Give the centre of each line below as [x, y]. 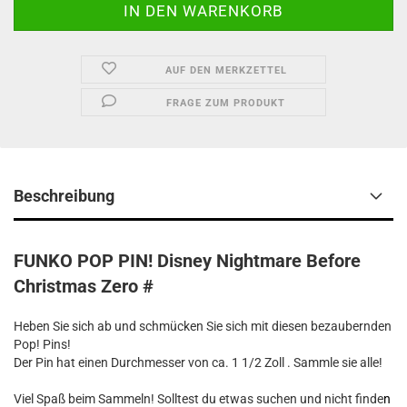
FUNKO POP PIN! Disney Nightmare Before [187, 261]
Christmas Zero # [84, 286]
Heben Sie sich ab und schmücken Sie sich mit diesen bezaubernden [203, 326]
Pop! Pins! [42, 344]
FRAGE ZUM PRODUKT [226, 103]
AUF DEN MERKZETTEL [226, 70]
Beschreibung [64, 196]
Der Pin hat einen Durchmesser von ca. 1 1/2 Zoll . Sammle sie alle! [198, 362]
